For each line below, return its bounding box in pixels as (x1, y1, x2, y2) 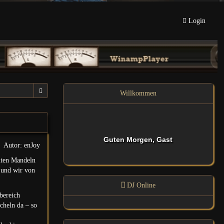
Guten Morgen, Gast (103, 135, 173, 143)
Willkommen (119, 89, 156, 97)
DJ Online (124, 181, 155, 189)
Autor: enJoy (3, 141, 40, 149)
